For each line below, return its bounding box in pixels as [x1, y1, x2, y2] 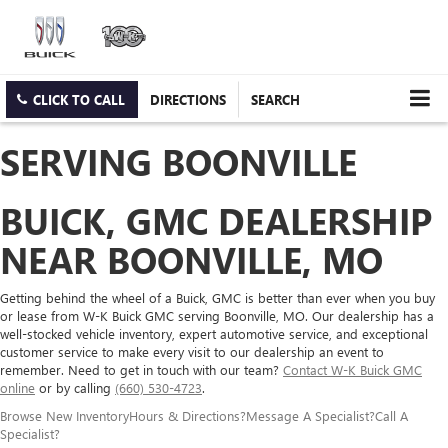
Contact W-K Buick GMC [283, 361, 422, 379]
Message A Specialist [246, 407, 369, 425]
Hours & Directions [129, 407, 240, 425]
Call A [375, 407, 408, 425]
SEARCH [251, 91, 300, 109]
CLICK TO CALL [33, 91, 125, 109]
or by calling [35, 379, 115, 397]
